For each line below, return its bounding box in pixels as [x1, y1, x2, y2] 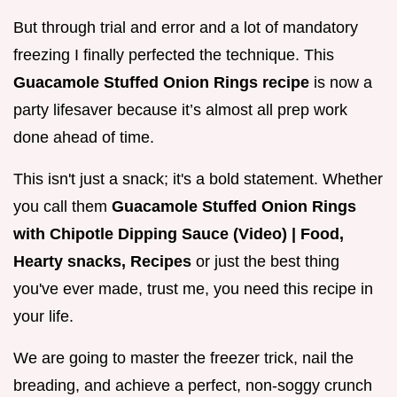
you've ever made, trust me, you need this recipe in [13, 280, 373, 299]
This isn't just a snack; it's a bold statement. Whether [13, 170, 383, 189]
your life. [13, 307, 74, 326]
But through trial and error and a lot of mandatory [13, 19, 358, 37]
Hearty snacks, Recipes [13, 253, 196, 271]
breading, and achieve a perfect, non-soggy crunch [13, 377, 372, 395]
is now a [314, 74, 372, 92]
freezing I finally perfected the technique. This [13, 46, 334, 65]
